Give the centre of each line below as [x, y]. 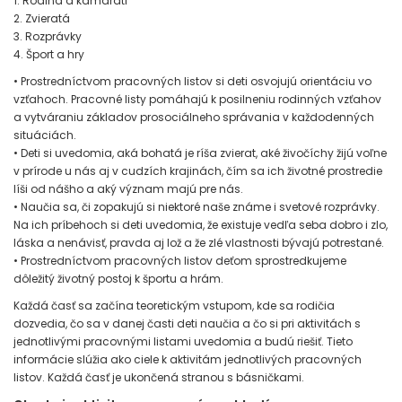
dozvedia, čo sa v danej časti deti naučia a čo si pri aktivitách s [187, 323]
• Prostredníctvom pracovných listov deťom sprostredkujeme [180, 261]
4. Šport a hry [49, 54]
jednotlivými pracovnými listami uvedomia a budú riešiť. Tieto [183, 341]
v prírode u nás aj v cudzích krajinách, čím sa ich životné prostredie [198, 171]
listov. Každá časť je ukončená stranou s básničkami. [162, 377]
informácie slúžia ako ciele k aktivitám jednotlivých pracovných [188, 359]
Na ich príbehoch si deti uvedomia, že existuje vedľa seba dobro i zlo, [201, 225]
